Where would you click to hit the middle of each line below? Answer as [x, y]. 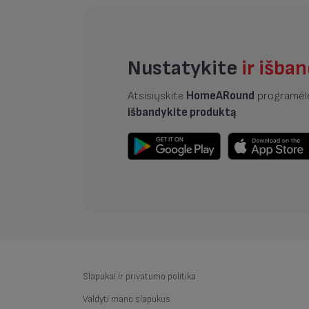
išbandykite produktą [182, 113]
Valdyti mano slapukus [126, 300]
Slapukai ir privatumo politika [139, 277]
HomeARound [221, 96]
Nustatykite [185, 68]
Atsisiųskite [157, 96]
